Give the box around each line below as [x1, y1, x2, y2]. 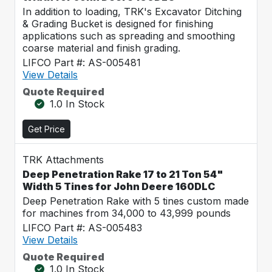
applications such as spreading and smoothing [22, 30, 235, 42]
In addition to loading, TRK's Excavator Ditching [22, 5, 242, 18]
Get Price [28, 124, 65, 134]
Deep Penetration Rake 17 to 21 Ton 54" [22, 168, 223, 180]
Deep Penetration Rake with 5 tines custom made [22, 195, 249, 207]
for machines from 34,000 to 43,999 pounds [22, 207, 231, 219]
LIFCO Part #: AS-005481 [22, 56, 141, 69]
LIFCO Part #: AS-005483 [22, 222, 142, 234]
